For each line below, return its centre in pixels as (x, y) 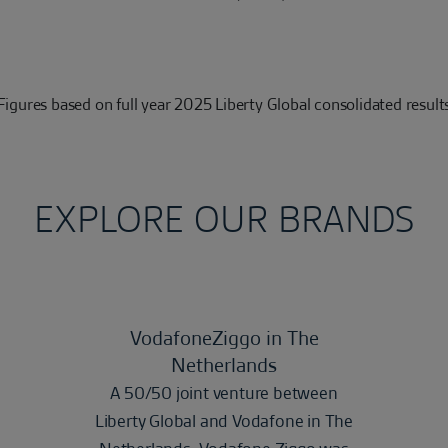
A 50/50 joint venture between (224, 393)
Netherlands (224, 365)
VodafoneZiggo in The (224, 338)
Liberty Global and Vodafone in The (224, 421)
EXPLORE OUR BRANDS (224, 219)
